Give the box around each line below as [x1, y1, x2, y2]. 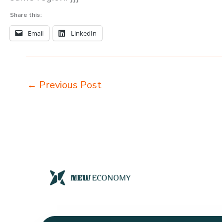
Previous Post [37, 78, 102, 92]
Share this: [10, 10, 42, 19]
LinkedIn [71, 28, 97, 38]
